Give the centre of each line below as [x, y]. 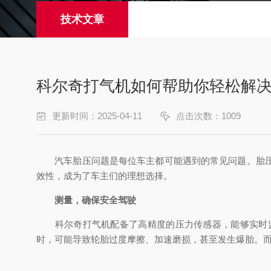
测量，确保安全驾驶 [95, 200]
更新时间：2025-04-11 [97, 116]
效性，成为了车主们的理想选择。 [104, 176]
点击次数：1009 [208, 116]
